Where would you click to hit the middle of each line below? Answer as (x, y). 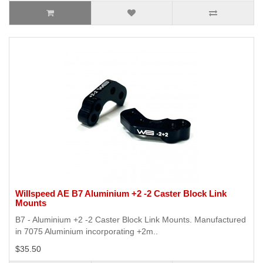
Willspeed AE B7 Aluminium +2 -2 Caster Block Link (121, 194)
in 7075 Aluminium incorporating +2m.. (87, 232)
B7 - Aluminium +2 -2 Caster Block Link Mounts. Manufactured (131, 220)
